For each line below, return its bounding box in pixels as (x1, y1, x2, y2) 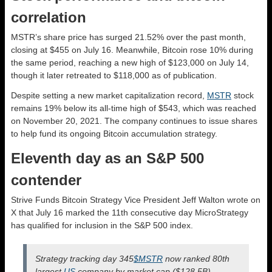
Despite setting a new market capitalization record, (11, 90, 207, 100)
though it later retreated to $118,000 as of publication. (11, 70, 217, 80)
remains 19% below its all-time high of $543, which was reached (11, 103, 256, 113)
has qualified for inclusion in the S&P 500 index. (11, 220, 193, 230)
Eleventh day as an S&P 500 (11, 149, 204, 166)
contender (11, 171, 81, 188)
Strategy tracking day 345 (35, 253, 134, 263)
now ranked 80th (163, 253, 229, 263)
